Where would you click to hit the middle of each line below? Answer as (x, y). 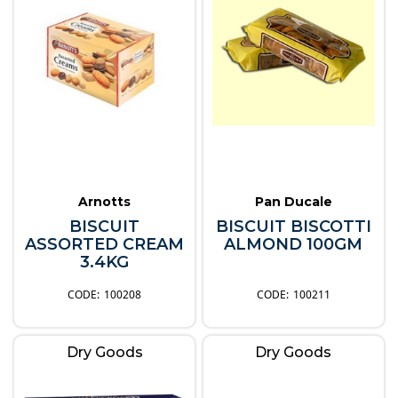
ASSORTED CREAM (105, 244)
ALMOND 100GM (294, 244)
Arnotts (105, 201)
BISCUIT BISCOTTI (293, 226)
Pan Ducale (293, 201)
